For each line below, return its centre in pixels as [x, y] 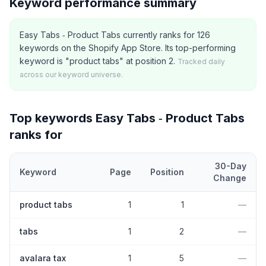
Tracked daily [201, 61]
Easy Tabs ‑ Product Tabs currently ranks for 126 [115, 35]
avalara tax [43, 258]
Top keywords [53, 118]
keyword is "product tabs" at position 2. [97, 61]
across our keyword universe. [71, 75]
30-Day [231, 166]
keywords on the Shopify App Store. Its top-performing [128, 48]
